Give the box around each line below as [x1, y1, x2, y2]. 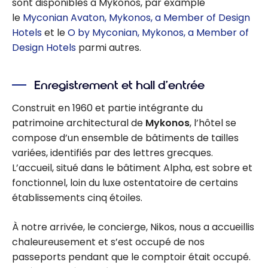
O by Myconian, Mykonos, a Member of [68, 26, 249, 40]
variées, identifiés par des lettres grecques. [12, 146, 213, 160]
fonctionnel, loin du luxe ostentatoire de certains [12, 176, 238, 190]
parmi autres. [76, 41, 141, 55]
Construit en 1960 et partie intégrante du [12, 101, 203, 115]
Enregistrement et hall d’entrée [34, 77, 205, 93]
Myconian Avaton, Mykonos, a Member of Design [23, 11, 250, 25]
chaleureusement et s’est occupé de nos [12, 235, 205, 249]
